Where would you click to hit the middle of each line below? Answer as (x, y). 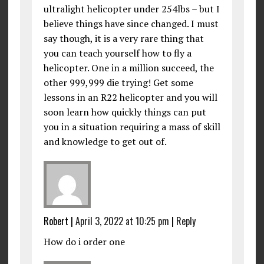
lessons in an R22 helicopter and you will (130, 97)
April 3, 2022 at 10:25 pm (122, 221)
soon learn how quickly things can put (125, 112)
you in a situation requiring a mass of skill (132, 126)
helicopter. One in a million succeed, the (128, 67)
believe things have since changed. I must (131, 23)
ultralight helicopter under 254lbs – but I (131, 9)
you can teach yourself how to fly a (117, 53)
